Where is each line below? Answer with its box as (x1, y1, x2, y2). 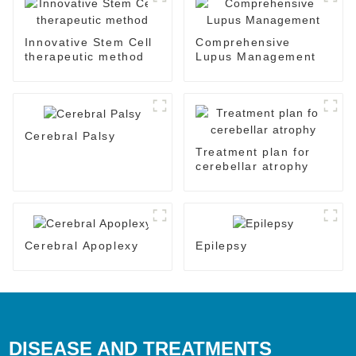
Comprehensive (195, 35, 291, 48)
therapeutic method (24, 49, 145, 63)
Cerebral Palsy (24, 129, 116, 142)
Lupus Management (195, 49, 316, 63)
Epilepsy (195, 238, 248, 252)
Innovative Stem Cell (24, 35, 153, 48)
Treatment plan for (195, 145, 311, 158)
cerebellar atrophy (195, 159, 309, 172)
